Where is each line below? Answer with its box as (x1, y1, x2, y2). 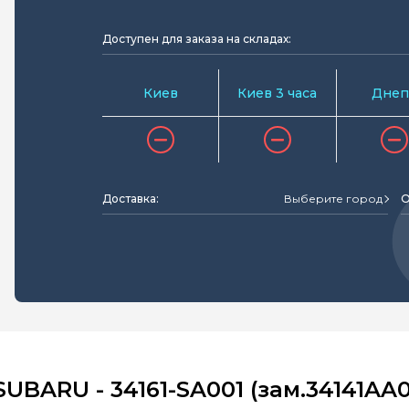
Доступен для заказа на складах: (102, 32, 291, 46)
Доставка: (102, 192, 159, 205)
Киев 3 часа (237, 84, 318, 101)
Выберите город (284, 192, 383, 205)
